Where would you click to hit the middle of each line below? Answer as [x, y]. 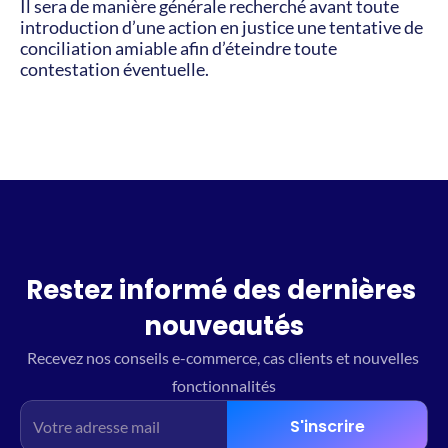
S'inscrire [327, 426]
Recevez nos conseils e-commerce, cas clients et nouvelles [222, 357]
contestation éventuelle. [114, 69]
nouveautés [224, 326]
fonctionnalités [224, 385]
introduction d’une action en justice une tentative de [221, 27]
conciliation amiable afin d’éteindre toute [178, 48]
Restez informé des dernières [221, 290]
